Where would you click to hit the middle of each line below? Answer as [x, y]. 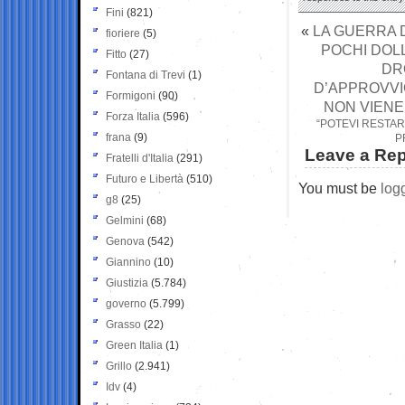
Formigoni [131, 95]
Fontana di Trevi [146, 75]
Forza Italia [133, 116]
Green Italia [134, 345]
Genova [125, 241]
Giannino [128, 262]
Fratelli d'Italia [140, 158]
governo [126, 303]
